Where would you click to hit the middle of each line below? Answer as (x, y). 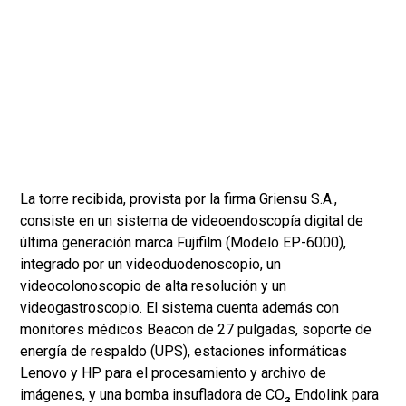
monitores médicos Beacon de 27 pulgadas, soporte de (196, 330)
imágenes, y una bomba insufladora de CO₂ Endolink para (199, 395)
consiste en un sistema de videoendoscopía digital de (192, 221)
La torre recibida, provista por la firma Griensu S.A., (179, 199)
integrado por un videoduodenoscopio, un (150, 265)
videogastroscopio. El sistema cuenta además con (179, 308)
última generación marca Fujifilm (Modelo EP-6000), (183, 243)
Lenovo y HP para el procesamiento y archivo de (173, 373)
